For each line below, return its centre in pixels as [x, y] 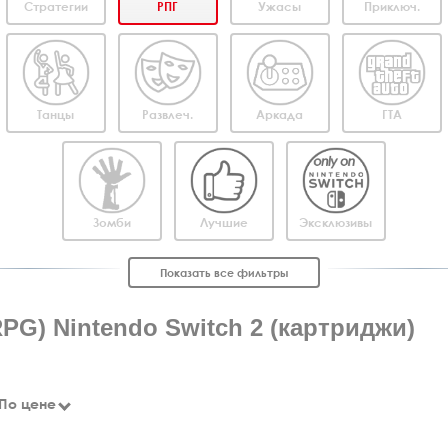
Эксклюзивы [336, 222]
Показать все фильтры [224, 272]
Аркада [280, 114]
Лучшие [223, 222]
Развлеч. [168, 114]
